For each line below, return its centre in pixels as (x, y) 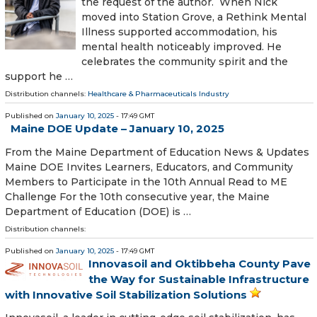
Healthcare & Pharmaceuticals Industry (158, 94)
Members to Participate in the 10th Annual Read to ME (146, 181)
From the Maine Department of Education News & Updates (157, 152)
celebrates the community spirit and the (185, 62)
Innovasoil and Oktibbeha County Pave (200, 263)
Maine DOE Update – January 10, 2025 (117, 129)
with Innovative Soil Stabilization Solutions (126, 294)
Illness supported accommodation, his (179, 32)
